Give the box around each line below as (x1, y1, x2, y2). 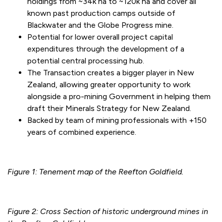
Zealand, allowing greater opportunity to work (27, 80, 190, 90)
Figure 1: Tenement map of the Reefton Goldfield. (7, 167, 183, 177)
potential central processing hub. (27, 56, 160, 66)
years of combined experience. (27, 127, 136, 137)
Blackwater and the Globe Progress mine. (27, 20, 173, 30)
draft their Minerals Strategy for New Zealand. (27, 104, 191, 113)
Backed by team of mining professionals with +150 (27, 115, 207, 125)
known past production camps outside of (27, 8, 175, 18)
